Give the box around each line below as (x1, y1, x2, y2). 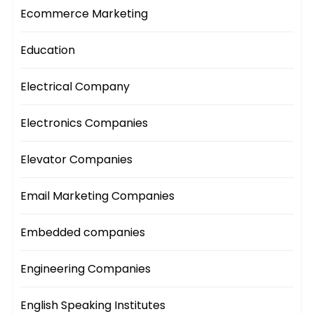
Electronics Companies (20, 115, 149, 132)
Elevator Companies (20, 151, 133, 168)
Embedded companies (20, 224, 146, 241)
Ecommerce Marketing (20, 6, 149, 22)
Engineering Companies (20, 261, 151, 278)
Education (20, 42, 76, 59)
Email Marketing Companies (20, 188, 175, 205)
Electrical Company (20, 78, 130, 95)
